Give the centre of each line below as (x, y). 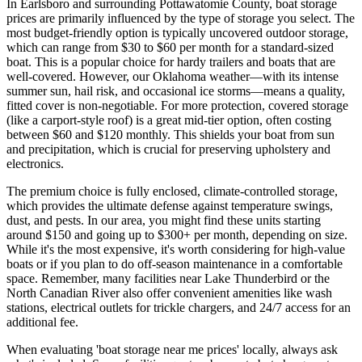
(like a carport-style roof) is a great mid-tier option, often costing (169, 120)
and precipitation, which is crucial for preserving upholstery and (168, 149)
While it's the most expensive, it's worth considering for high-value (176, 249)
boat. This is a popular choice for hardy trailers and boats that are (171, 62)
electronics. (35, 164)
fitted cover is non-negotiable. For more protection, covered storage (177, 105)
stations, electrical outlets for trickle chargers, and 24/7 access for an (179, 307)
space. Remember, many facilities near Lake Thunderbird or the (168, 278)
